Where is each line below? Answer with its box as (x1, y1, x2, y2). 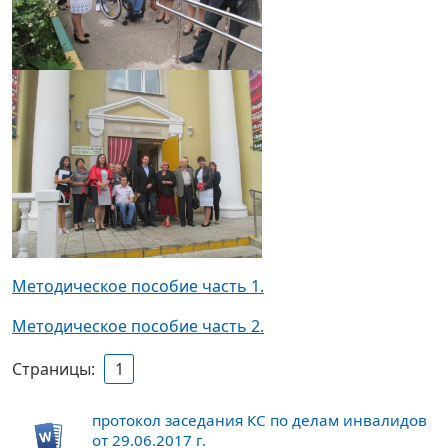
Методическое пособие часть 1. (12, 275, 264, 298)
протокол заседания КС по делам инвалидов (92, 410, 427, 431)
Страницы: (12, 358, 103, 381)
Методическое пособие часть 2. (12, 315, 264, 338)
